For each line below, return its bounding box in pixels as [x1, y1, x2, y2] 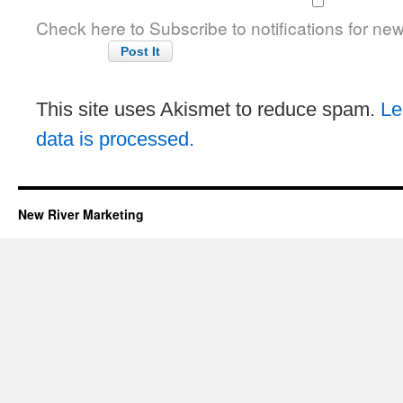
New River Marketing [18, 205, 144, 223]
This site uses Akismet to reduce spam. [36, 98, 381, 121]
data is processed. [36, 128, 194, 150]
